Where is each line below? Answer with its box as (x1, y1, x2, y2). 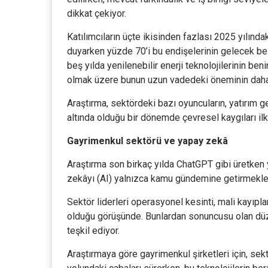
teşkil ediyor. (67, 225, 120, 236)
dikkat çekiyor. (67, 8, 126, 19)
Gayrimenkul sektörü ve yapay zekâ (67, 135, 228, 147)
